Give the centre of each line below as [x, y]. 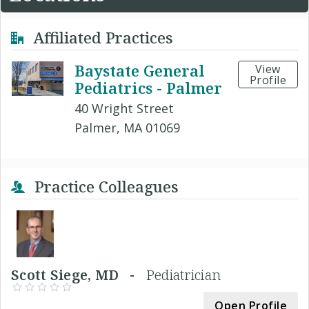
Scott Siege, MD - [79, 275]
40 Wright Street [124, 109]
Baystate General [139, 71]
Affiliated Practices [101, 37]
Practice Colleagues [104, 187]
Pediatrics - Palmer [148, 88]
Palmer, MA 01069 [127, 128]
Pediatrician [183, 275]
